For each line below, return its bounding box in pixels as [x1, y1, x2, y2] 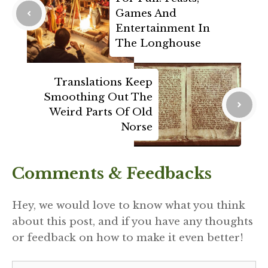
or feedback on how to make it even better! [12, 231, 243, 244]
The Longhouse [115, 37, 201, 50]
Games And [115, 7, 176, 20]
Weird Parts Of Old [49, 106, 153, 119]
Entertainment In [115, 22, 210, 35]
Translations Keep [54, 76, 153, 89]
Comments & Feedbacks [12, 163, 212, 183]
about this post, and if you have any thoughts [12, 215, 253, 228]
